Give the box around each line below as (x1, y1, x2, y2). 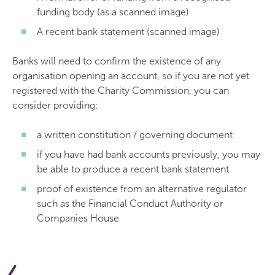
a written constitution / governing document (37, 129, 233, 141)
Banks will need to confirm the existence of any (12, 55, 221, 67)
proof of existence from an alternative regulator (37, 183, 247, 195)
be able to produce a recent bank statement (37, 163, 229, 175)
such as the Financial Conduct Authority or (37, 198, 223, 209)
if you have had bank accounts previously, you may (37, 149, 260, 160)
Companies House (37, 212, 119, 224)
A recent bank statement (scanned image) (37, 26, 220, 37)
